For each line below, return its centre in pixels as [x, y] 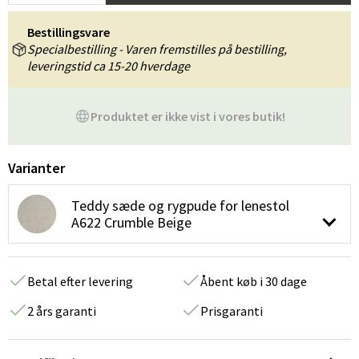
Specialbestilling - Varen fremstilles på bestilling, [157, 49]
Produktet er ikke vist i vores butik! [188, 116]
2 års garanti [62, 311]
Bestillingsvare [69, 32]
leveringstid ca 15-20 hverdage [109, 66]
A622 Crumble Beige [131, 222]
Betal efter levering [80, 281]
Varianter [36, 168]
